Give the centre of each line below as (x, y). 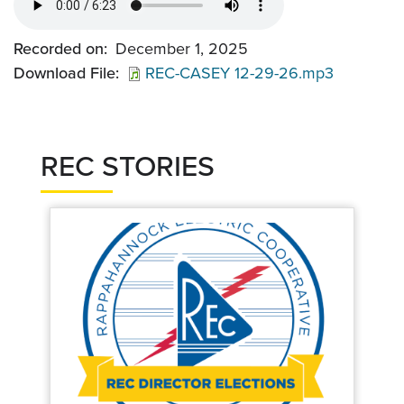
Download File (64, 73)
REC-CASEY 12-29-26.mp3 (239, 73)
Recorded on (59, 49)
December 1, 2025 (182, 49)
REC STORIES (128, 167)
